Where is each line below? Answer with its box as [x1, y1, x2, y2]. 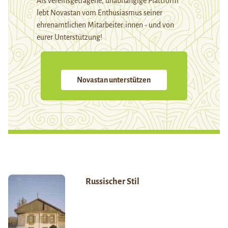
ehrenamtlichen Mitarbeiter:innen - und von [37, 21, 174, 30]
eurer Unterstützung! [37, 33, 102, 42]
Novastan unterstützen [77, 76, 151, 84]
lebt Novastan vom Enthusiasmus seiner [37, 9, 162, 17]
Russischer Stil [85, 177, 139, 187]
